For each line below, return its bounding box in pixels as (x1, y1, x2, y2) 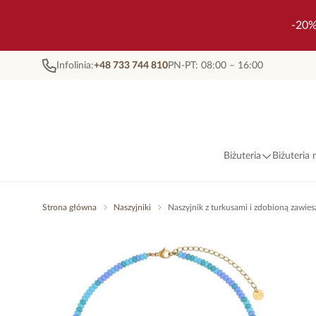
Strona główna (42, 203, 97, 212)
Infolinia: (56, 60, 94, 71)
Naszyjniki (114, 203, 151, 212)
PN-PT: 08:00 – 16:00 (168, 60, 263, 71)
